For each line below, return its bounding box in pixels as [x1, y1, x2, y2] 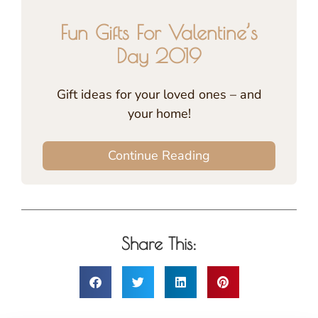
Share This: [121, 233, 197, 253]
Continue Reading [108, 146, 210, 164]
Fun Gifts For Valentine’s [60, 20, 258, 44]
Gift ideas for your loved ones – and [56, 85, 262, 103]
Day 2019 [116, 43, 202, 67]
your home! [127, 104, 191, 122]
